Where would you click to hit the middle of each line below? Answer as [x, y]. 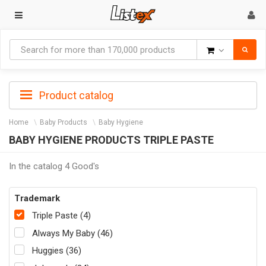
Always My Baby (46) [72, 233]
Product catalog [75, 95]
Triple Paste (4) [61, 216]
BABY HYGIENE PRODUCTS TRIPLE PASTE [111, 140]
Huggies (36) [57, 251]
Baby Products [64, 122]
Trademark [37, 198]
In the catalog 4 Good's [54, 166]
